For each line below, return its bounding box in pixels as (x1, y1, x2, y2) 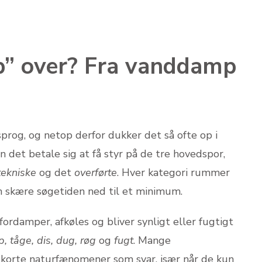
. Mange (133, 233, 171, 247)
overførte (74, 165, 117, 180)
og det (36, 165, 74, 180)
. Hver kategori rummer (117, 165, 230, 180)
